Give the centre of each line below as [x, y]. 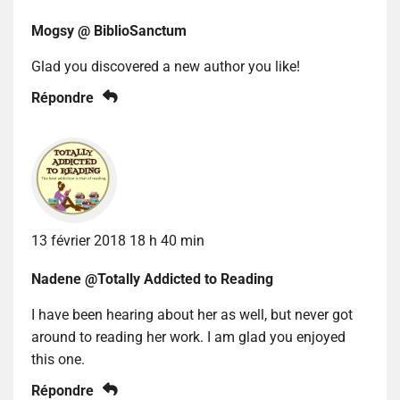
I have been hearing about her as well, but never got [192, 314]
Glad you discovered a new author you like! [166, 66]
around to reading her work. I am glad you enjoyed [188, 337]
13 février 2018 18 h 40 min [118, 240]
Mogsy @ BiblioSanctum [109, 30]
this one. [58, 359]
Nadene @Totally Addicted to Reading [152, 279]
